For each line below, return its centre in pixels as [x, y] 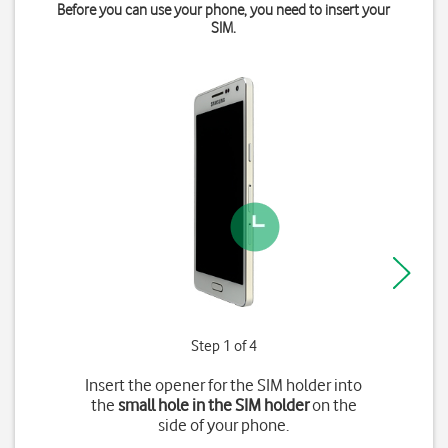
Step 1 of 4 [223, 346]
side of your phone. [224, 425]
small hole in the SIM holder [213, 405]
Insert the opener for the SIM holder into [224, 385]
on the [332, 405]
